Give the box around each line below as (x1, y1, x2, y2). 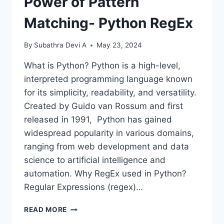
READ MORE (24, 205, 67, 214)
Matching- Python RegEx (24, 14, 193, 31)
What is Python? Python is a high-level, (24, 60, 180, 71)
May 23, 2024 (96, 41, 142, 49)
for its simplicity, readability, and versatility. (24, 87, 199, 98)
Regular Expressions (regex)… (24, 182, 143, 192)
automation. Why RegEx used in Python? (24, 168, 186, 179)
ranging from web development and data (24, 141, 189, 152)
